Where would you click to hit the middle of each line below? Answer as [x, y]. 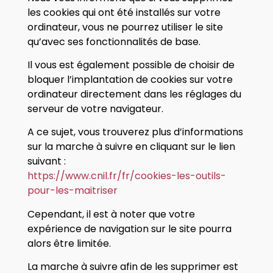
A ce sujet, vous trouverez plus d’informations [135, 132]
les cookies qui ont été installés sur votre [124, 12]
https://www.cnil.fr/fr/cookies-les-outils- [126, 176]
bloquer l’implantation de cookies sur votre [130, 79]
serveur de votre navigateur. [95, 108]
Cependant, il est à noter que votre [111, 214]
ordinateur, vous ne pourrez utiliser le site [125, 27]
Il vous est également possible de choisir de [131, 65]
